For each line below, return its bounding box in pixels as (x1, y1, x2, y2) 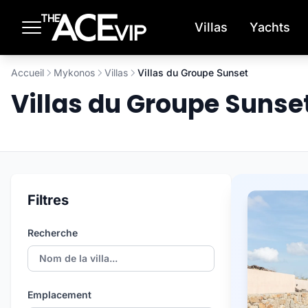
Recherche (27, 227, 78, 239)
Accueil (11, 67, 44, 78)
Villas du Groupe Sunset (137, 67, 248, 78)
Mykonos (54, 67, 95, 78)
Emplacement (27, 289, 91, 300)
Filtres (27, 192, 69, 208)
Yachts (250, 20, 290, 34)
